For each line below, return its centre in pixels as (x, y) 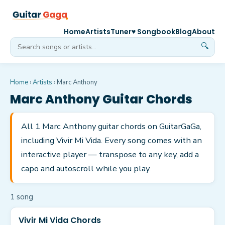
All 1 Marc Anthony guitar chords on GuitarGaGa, (111, 126)
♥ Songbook (153, 32)
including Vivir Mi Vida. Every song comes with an (111, 140)
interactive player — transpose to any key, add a (110, 154)
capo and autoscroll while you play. (86, 168)
